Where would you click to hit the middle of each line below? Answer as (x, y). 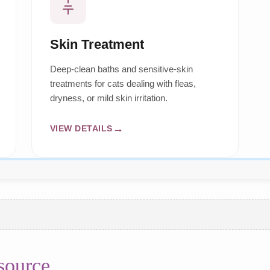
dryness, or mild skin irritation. (108, 98)
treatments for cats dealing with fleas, (123, 84)
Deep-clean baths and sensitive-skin (121, 69)
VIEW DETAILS (81, 128)
